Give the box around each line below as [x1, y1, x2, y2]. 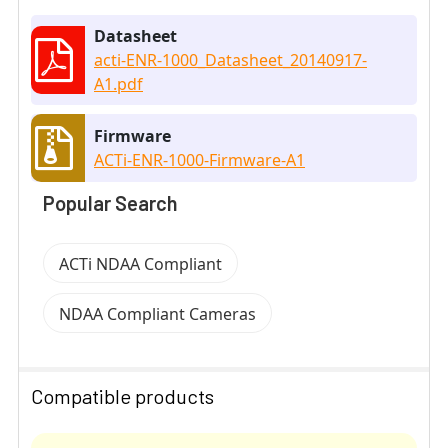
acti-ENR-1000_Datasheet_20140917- [94, 48, 367, 71]
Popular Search [43, 190, 178, 215]
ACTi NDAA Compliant [59, 252, 222, 275]
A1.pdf [94, 72, 143, 95]
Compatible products [31, 383, 214, 408]
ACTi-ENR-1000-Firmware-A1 [94, 148, 305, 171]
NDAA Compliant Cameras [59, 302, 256, 325]
